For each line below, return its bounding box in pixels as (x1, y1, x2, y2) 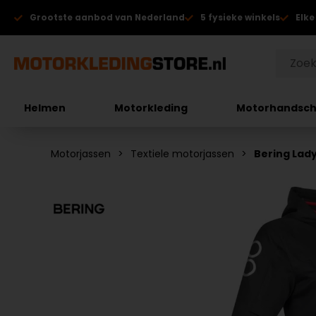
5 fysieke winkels (200, 11, 280, 23)
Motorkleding (114, 100, 188, 115)
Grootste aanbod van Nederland (30, 11, 185, 23)
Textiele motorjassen (130, 147, 234, 161)
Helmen (24, 100, 66, 115)
